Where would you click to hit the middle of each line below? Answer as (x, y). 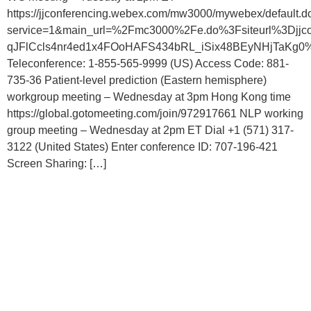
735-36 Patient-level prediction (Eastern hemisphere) (137, 80)
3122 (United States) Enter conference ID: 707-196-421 (142, 146)
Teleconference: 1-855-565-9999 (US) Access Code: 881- (148, 63)
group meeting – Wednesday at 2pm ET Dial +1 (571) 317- (150, 130)
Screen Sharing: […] (57, 163)
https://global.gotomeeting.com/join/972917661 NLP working (155, 113)
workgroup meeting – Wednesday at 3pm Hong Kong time (149, 96)
